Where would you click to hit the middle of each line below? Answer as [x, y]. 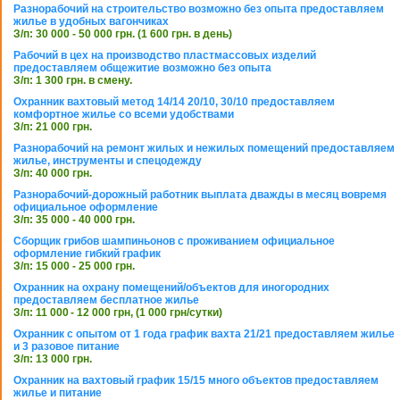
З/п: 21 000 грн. [53, 127]
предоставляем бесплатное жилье [106, 300]
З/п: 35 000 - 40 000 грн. [74, 220]
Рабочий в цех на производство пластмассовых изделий [165, 56]
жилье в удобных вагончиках [91, 22]
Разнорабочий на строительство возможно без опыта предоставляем [199, 9]
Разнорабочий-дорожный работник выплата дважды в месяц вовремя [200, 195]
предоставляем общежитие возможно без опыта [142, 68]
